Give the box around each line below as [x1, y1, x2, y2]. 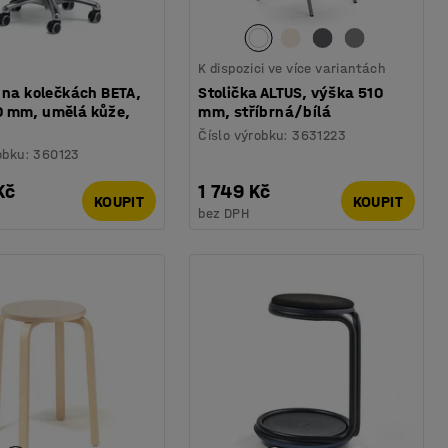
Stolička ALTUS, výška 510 [198, 83, 384, 103]
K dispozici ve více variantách [198, 60, 386, 78]
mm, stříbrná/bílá [198, 102, 332, 122]
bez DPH [198, 205, 250, 223]
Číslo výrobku [198, 127, 284, 145]
